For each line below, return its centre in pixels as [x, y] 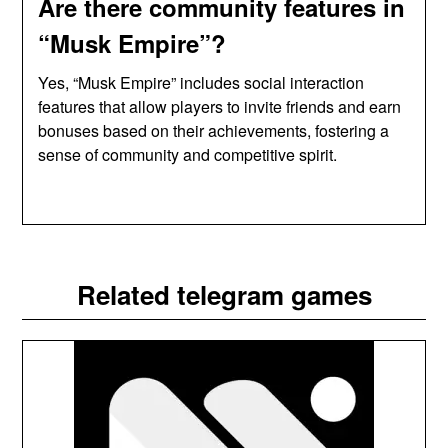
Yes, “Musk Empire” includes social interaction [201, 82]
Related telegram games [224, 294]
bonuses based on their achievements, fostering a [214, 130]
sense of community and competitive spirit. [188, 154]
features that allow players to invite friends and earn [220, 106]
